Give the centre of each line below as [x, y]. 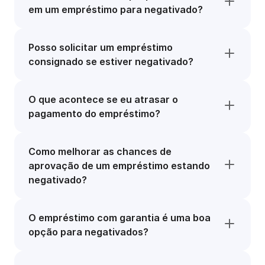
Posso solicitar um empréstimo [101, 47]
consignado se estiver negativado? [111, 62]
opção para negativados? [88, 232]
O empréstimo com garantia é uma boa [119, 218]
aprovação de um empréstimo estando [119, 166]
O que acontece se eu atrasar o [103, 99]
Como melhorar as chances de [100, 151]
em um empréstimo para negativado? [116, 9]
